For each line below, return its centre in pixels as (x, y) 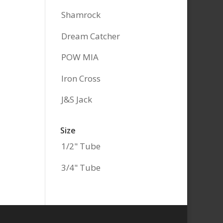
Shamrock (81, 15)
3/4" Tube (81, 167)
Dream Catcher (90, 36)
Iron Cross (81, 78)
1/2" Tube (81, 146)
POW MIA (80, 57)
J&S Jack (76, 100)
